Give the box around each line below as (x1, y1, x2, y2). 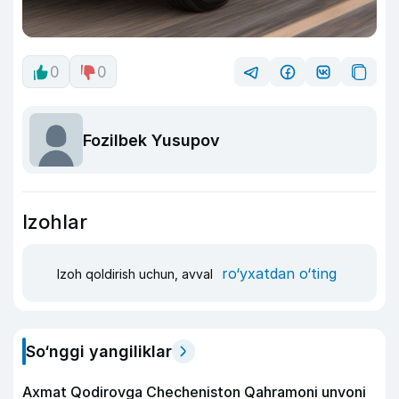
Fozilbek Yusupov (83, 130, 220, 150)
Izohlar (22, 210, 87, 234)
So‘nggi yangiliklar (26, 342, 172, 362)
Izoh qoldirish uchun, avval (57, 265, 216, 281)
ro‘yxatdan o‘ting (222, 264, 337, 282)
